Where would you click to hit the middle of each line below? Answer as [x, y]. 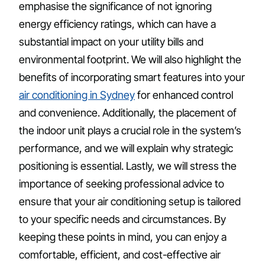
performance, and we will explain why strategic [126, 148]
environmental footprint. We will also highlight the [130, 60]
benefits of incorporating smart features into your [132, 77]
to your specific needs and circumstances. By [122, 219]
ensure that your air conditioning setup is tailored [130, 202]
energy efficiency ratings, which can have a [117, 24]
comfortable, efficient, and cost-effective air [120, 255]
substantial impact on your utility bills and [111, 42]
